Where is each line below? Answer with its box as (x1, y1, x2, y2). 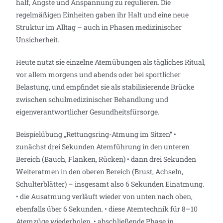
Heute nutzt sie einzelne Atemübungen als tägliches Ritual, (16, 57, 206, 67)
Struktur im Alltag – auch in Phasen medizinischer (16, 22, 182, 32)
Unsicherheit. (16, 34, 60, 44)
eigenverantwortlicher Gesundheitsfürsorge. (16, 107, 160, 116)
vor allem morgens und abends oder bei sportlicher (16, 69, 181, 79)
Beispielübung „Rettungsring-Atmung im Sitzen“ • (16, 129, 177, 139)
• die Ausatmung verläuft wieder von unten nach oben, (16, 191, 193, 201)
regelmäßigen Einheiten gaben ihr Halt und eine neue (16, 9, 189, 19)
